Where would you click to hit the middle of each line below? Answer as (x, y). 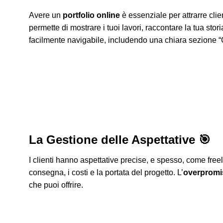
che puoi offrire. (56, 185)
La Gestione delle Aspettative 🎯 (120, 140)
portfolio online (91, 15)
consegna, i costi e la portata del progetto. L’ (106, 173)
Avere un (46, 15)
